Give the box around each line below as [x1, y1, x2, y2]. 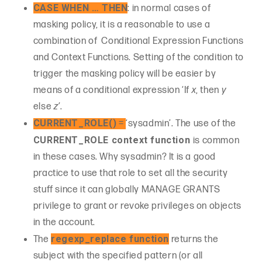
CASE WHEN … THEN [33, 2, 128, 13]
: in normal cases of [127, 2, 211, 14]
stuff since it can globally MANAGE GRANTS [33, 184, 220, 195]
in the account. [33, 216, 95, 228]
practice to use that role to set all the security [33, 167, 228, 179]
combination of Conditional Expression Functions [33, 35, 244, 47]
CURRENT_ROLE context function [33, 134, 193, 146]
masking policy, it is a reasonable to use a [33, 19, 211, 30]
